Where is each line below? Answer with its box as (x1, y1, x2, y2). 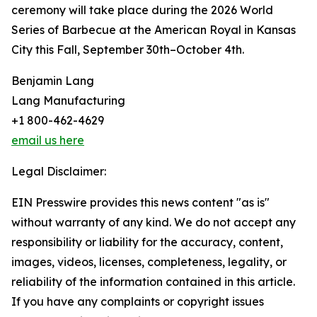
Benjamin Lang (11, 74, 94, 88)
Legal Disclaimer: (11, 164, 106, 179)
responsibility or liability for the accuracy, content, (11, 235, 283, 250)
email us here (11, 133, 84, 148)
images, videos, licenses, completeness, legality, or (11, 255, 287, 270)
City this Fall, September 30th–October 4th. (11, 42, 244, 57)
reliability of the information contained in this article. (11, 275, 295, 289)
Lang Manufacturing (11, 93, 125, 108)
